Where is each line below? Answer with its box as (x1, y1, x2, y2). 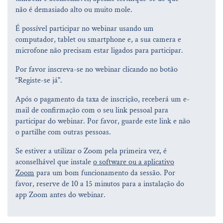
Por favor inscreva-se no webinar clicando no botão (15, 64, 178, 75)
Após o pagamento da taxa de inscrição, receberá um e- (15, 94, 190, 105)
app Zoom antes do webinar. (15, 189, 106, 200)
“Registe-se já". (15, 75, 62, 86)
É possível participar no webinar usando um (15, 23, 154, 34)
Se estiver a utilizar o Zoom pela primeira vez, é (15, 145, 167, 156)
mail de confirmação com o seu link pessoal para (15, 105, 168, 115)
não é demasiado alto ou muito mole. (15, 4, 132, 15)
